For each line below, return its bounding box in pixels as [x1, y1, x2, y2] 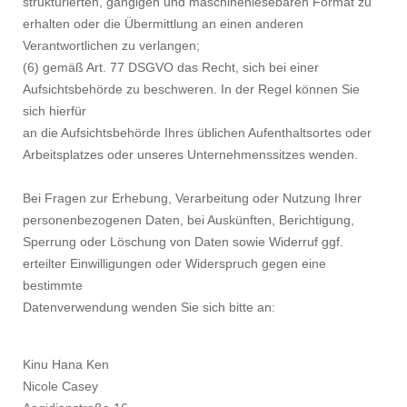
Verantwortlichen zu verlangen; [23, 38, 200, 54]
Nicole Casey [23, 379, 98, 394]
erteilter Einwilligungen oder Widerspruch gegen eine [23, 256, 326, 272]
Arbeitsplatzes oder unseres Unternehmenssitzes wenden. [23, 147, 358, 163]
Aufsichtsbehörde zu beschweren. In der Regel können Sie [23, 82, 360, 97]
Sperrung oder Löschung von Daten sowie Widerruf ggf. [23, 234, 343, 250]
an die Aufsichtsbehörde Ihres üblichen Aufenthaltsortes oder [23, 125, 372, 141]
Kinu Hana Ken [23, 357, 109, 372]
